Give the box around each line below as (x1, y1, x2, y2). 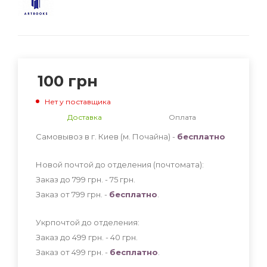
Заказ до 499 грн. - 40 (36, 232, 122, 242)
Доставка (67, 112, 102, 122)
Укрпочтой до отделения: (36, 217, 139, 227)
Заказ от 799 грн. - (36, 189, 109, 199)
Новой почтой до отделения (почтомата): (36, 159, 204, 169)
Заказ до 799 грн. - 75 (36, 174, 120, 184)
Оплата (169, 112, 196, 122)
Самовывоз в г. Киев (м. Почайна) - (36, 131, 177, 141)
